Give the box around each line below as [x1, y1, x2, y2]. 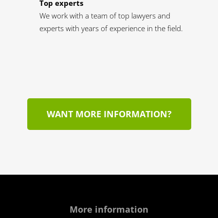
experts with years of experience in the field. [39, 23, 183, 33]
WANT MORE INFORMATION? [46, 108, 172, 120]
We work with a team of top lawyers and [39, 11, 170, 20]
